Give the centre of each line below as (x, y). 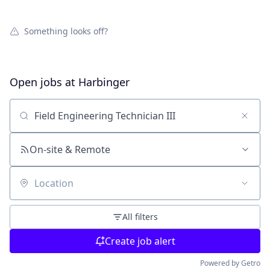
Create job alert (140, 241)
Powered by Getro (230, 263)
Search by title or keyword (69, 121)
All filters (140, 217)
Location (29, 189)
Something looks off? (66, 31)
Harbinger (104, 82)
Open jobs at (44, 82)
